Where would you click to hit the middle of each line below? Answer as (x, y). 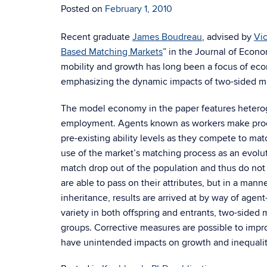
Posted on (83, 9)
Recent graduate (97, 37)
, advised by (228, 37)
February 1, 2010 (139, 9)
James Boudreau (167, 37)
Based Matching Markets (112, 52)
